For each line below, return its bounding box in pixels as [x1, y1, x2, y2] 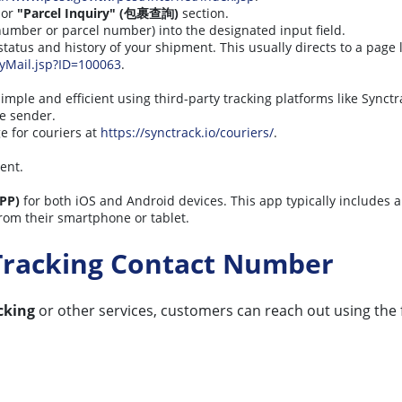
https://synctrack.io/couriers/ [100, 123, 274, 141]
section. [179, 4, 229, 22]
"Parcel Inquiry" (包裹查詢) [17, 4, 179, 22]
